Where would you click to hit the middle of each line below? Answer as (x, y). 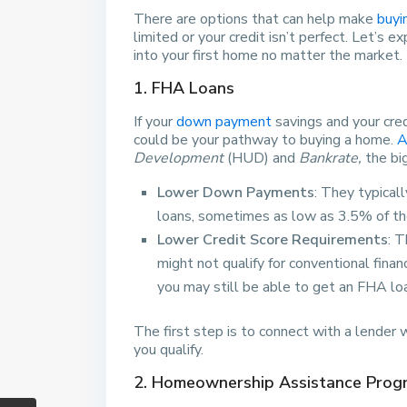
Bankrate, (332, 159)
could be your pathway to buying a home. (265, 140)
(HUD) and (261, 159)
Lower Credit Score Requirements (273, 240)
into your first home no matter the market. (268, 56)
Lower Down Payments (236, 193)
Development (179, 159)
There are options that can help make (255, 20)
